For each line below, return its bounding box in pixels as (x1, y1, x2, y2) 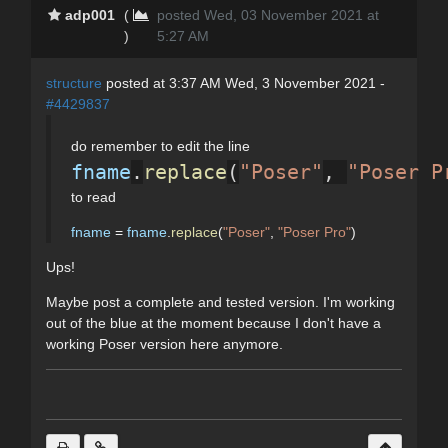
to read (71, 188, 116, 205)
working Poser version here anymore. (46, 335, 283, 352)
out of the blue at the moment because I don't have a (46, 314, 381, 331)
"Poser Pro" (278, 223, 351, 240)
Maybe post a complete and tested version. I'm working (46, 293, 395, 310)
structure (46, 74, 102, 91)
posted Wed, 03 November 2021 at (157, 6, 380, 23)
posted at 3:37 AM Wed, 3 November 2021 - (102, 74, 385, 91)
